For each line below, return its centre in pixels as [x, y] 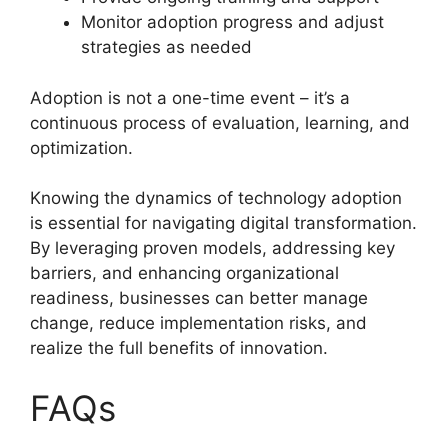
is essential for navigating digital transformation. [223, 223]
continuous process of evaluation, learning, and [220, 122]
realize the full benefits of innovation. [179, 348]
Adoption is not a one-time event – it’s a [190, 97]
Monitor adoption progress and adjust [232, 22]
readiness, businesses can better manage [199, 298]
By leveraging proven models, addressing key [212, 248]
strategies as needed [166, 47]
